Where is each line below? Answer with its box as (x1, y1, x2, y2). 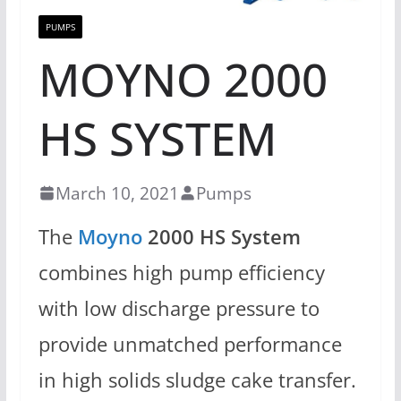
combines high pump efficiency (38, 258, 325, 286)
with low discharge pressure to (38, 294, 320, 322)
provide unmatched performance (38, 329, 342, 358)
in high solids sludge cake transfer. (38, 365, 356, 394)
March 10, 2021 (55, 180, 179, 205)
